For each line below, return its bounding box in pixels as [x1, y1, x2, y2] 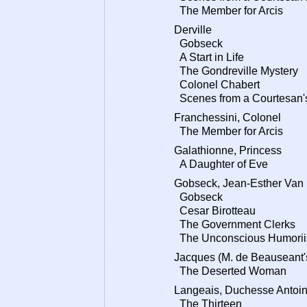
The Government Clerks [174, 219, 295, 230]
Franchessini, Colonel [174, 112, 281, 123]
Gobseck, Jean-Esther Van [174, 177, 304, 189]
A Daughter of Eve [174, 158, 268, 170]
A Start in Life [174, 51, 244, 63]
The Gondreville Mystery [174, 65, 298, 77]
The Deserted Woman [174, 265, 286, 277]
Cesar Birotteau [174, 205, 256, 217]
